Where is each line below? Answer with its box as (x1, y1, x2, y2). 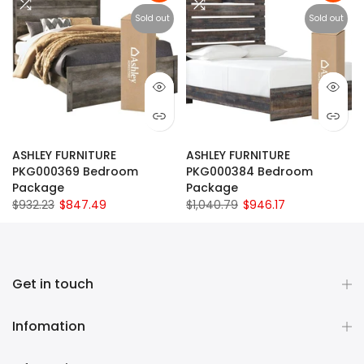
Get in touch (12, 274, 93, 293)
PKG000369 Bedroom (12, 162, 138, 180)
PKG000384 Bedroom (186, 162, 313, 180)
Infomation (12, 316, 85, 336)
